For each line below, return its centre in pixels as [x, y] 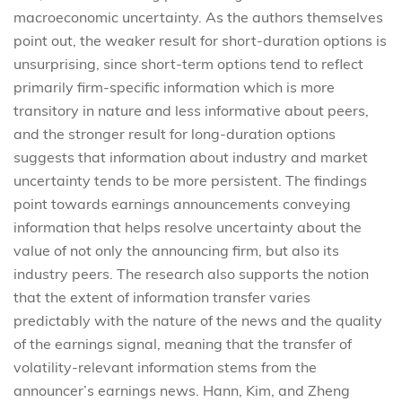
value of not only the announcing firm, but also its [176, 250]
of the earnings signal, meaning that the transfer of [183, 343]
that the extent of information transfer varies [162, 297]
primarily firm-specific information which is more [174, 87]
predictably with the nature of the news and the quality [198, 320]
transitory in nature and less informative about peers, [191, 110]
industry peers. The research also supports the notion [191, 273]
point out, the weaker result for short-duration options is [200, 40]
